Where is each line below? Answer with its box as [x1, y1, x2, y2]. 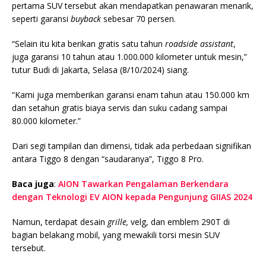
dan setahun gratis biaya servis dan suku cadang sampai [12, 102, 227, 113]
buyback [71, 12, 101, 24]
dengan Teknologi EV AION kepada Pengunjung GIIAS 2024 [12, 191, 252, 202]
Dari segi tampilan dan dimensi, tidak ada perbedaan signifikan [12, 140, 251, 151]
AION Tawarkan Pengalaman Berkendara [58, 178, 229, 189]
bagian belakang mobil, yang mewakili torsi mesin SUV [12, 229, 220, 240]
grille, [107, 216, 131, 227]
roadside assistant [165, 37, 233, 49]
